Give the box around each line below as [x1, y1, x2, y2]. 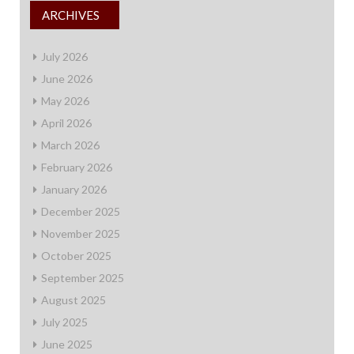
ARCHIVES [42, 8, 100, 23]
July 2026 [41, 50, 88, 64]
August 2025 [41, 293, 106, 307]
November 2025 [41, 227, 120, 241]
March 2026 [41, 138, 100, 153]
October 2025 [41, 249, 111, 263]
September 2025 [41, 271, 124, 285]
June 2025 [41, 337, 92, 352]
